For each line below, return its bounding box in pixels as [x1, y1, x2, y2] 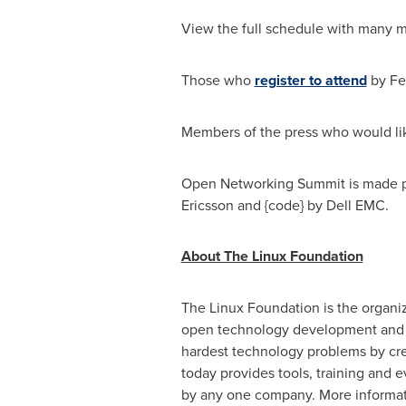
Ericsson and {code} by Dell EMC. [180, 195, 389, 215]
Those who [180, 70, 255, 90]
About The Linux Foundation [180, 246, 363, 266]
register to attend [254, 70, 367, 91]
